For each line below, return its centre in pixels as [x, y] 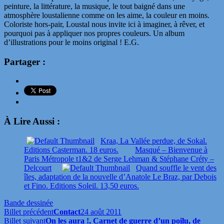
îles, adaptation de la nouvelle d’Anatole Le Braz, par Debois [120, 176]
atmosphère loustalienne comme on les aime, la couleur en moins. [107, 15]
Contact [67, 211]
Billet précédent [29, 211]
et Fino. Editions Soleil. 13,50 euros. [81, 185]
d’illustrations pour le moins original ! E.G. [71, 42]
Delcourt [38, 167]
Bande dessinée [28, 202]
